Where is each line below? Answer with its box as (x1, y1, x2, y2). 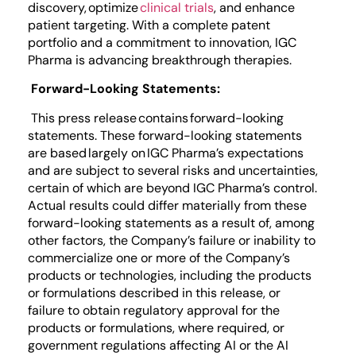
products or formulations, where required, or (28, 319, 284, 336)
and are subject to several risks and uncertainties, (28, 161, 318, 179)
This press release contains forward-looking (31, 109, 284, 126)
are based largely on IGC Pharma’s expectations (28, 144, 304, 161)
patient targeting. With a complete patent (28, 16, 270, 33)
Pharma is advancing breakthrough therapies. (28, 51, 292, 68)
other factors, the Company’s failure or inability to (28, 231, 315, 249)
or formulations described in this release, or (28, 284, 281, 301)
